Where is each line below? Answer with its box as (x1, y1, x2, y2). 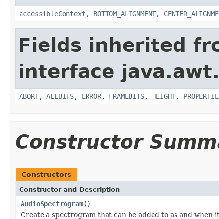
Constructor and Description (19, 185, 120, 193)
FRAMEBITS (109, 92, 144, 100)
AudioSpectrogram (21, 199, 83, 208)
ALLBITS (46, 92, 74, 100)
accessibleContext (19, 9, 86, 18)
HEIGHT (152, 92, 175, 100)
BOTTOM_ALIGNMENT (93, 9, 156, 18)
